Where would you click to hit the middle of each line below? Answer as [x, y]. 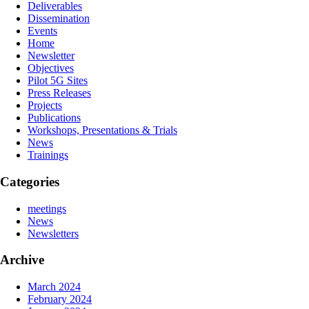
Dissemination [59, 19]
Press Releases [59, 93]
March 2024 [54, 287]
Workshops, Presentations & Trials [102, 130]
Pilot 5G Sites [58, 81]
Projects [45, 106]
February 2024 [60, 299]
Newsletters [53, 233]
